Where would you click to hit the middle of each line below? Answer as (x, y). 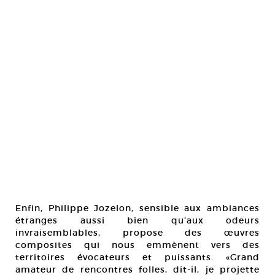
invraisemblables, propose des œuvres (137, 233)
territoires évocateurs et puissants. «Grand (137, 257)
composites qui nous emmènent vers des (137, 245)
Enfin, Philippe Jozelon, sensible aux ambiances (137, 208)
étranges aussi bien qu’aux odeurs (137, 220)
